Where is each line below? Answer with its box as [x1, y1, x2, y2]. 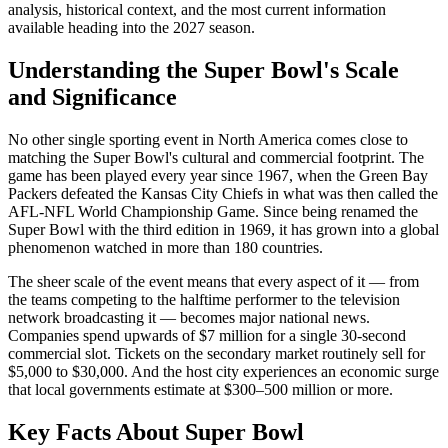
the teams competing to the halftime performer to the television [8, 290, 400, 308]
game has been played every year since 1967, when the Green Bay [8, 166, 428, 184]
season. [205, 18, 255, 36]
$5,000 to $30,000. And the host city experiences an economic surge [8, 362, 439, 380]
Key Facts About [8, 418, 185, 445]
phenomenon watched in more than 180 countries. [8, 238, 323, 256]
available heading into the [8, 18, 169, 36]
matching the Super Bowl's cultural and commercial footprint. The [8, 148, 424, 166]
